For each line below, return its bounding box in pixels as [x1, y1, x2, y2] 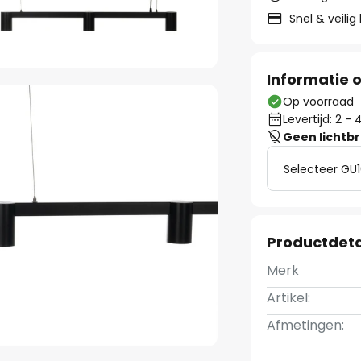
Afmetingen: [267, 316, 345, 334]
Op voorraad [283, 93, 355, 110]
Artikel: [267, 288, 311, 307]
